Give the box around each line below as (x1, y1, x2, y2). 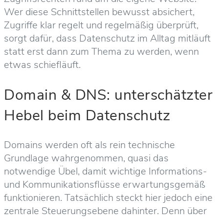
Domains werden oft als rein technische (4, 138, 175, 152)
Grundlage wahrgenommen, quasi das (4, 151, 169, 165)
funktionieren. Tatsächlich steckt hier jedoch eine (4, 191, 213, 204)
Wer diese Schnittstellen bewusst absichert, (4, 5, 195, 19)
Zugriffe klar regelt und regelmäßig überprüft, (4, 18, 198, 32)
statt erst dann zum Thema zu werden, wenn (4, 44, 199, 58)
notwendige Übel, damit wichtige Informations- (4, 164, 207, 178)
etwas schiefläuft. (4, 58, 81, 71)
